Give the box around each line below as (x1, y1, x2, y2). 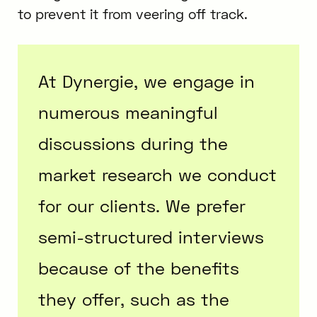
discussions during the (38, 132, 229, 154)
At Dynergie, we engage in (38, 70, 255, 91)
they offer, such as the (38, 288, 230, 309)
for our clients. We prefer (38, 195, 246, 216)
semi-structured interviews (38, 226, 265, 247)
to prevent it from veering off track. (17, 6, 248, 23)
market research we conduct (38, 163, 277, 185)
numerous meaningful (38, 101, 219, 122)
